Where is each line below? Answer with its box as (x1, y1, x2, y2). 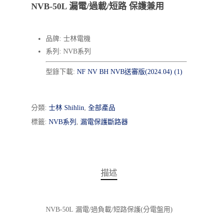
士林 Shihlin (49, 104, 84, 111)
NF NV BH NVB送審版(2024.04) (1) (77, 68, 182, 75)
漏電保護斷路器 (80, 118, 128, 126)
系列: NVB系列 (46, 48, 91, 55)
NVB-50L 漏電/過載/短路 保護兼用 (31, 1, 164, 11)
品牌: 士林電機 (46, 35, 91, 42)
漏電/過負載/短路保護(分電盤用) (73, 206, 173, 213)
